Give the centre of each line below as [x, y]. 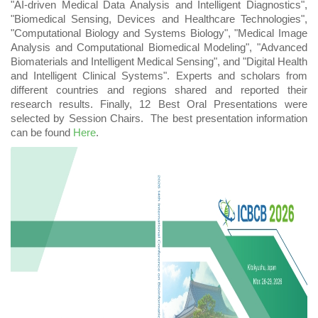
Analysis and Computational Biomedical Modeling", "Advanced [159, 48]
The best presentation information [227, 119]
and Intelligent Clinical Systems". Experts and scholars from [159, 76]
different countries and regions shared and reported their [159, 90]
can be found [40, 133]
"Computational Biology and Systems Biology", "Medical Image [159, 33]
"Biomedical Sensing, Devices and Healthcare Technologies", [159, 19]
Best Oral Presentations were [229, 104]
